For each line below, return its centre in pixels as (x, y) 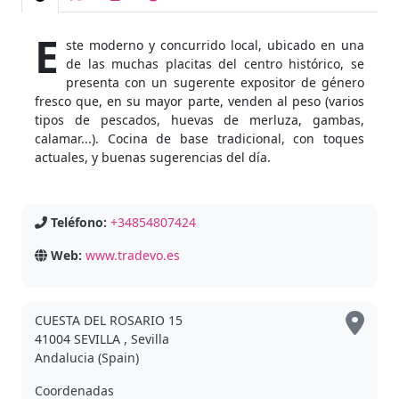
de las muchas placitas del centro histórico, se (215, 64)
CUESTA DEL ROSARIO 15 (109, 320)
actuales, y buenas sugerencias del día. (153, 157)
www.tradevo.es (133, 255)
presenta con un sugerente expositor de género (215, 82)
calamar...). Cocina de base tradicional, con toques (199, 138)
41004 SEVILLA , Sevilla (102, 339)
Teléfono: (79, 222)
